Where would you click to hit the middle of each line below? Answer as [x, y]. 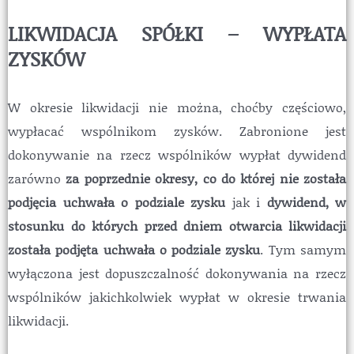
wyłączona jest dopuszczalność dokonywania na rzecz [177, 273]
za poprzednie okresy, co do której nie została [206, 178]
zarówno [37, 178]
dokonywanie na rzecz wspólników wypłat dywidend [177, 154]
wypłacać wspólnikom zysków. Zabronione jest [177, 130]
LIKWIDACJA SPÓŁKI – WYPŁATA [177, 33]
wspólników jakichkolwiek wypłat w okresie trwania [177, 296]
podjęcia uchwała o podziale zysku [117, 201]
